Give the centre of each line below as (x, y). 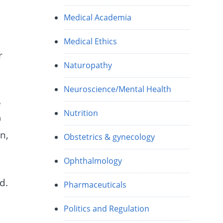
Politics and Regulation (107, 209)
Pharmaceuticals (95, 185)
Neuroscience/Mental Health (118, 89)
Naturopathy (88, 65)
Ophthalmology (93, 161)
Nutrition (81, 113)
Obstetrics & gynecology (110, 137)
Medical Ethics (91, 42)
